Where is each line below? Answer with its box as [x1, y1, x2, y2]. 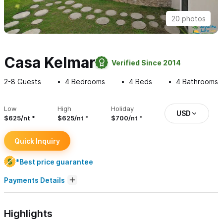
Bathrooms [180, 77, 218, 86]
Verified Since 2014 [111, 58, 181, 67]
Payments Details [4, 175, 65, 184]
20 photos [171, 14, 206, 23]
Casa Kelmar [4, 54, 96, 72]
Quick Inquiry [14, 136, 60, 145]
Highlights [4, 208, 53, 220]
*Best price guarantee [16, 157, 93, 166]
